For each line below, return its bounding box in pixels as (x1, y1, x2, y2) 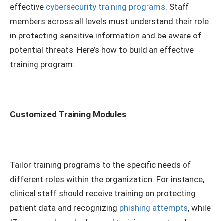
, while (188, 203, 211, 213)
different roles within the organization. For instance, (10, 174, 204, 184)
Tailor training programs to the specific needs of (10, 160, 191, 170)
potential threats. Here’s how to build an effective (10, 44, 194, 55)
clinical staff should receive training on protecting (10, 188, 196, 199)
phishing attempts (119, 203, 188, 213)
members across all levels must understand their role (10, 16, 209, 26)
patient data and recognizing (10, 203, 119, 213)
